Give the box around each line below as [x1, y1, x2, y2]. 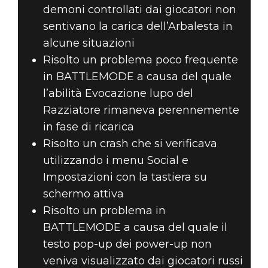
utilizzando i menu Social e [42, 154, 188, 167]
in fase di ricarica [42, 120, 134, 134]
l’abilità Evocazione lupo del [42, 87, 193, 100]
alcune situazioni [42, 36, 135, 50]
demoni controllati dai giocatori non [42, 3, 236, 17]
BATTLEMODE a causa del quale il [42, 221, 227, 234]
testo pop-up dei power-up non [42, 237, 212, 251]
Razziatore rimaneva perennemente [42, 103, 239, 117]
